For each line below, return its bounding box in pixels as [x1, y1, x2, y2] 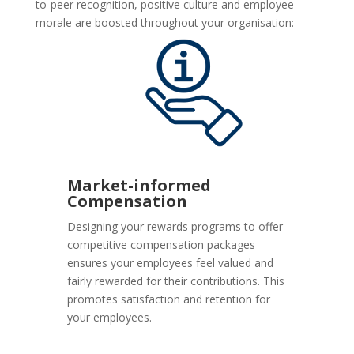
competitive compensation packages [67, 237, 256, 253]
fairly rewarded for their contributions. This [67, 273, 285, 289]
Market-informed [67, 175, 212, 197]
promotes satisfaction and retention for [67, 292, 271, 307]
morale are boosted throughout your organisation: [35, 15, 294, 31]
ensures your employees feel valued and [67, 255, 274, 271]
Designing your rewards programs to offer [67, 219, 284, 235]
